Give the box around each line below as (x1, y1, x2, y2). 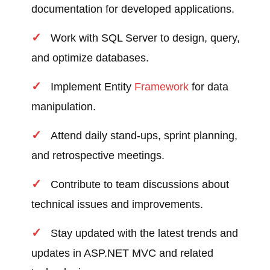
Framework (134, 81, 189, 93)
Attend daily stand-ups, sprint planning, (51, 130, 238, 142)
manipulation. (31, 101, 96, 113)
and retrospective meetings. (31, 149, 165, 162)
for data (189, 81, 229, 93)
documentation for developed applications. (31, 3, 235, 16)
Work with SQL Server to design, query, (51, 32, 240, 45)
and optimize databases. (31, 52, 149, 64)
